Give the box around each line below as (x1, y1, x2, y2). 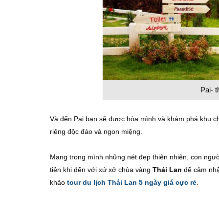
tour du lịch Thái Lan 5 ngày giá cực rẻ (67, 178, 197, 187)
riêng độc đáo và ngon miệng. (50, 128, 142, 136)
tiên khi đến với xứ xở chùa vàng (50, 166, 151, 174)
